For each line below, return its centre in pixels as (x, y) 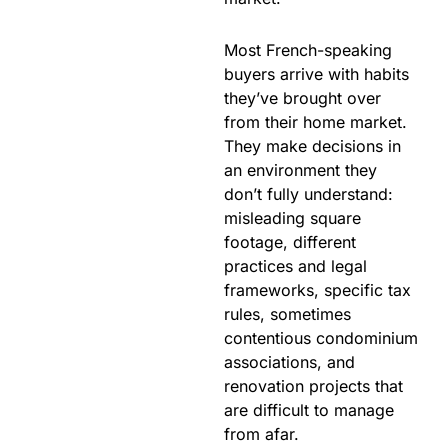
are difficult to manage (309, 410)
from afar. (261, 434)
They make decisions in (312, 146)
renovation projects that (313, 386)
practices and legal (295, 266)
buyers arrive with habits (316, 74)
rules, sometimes (287, 314)
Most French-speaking (308, 50)
